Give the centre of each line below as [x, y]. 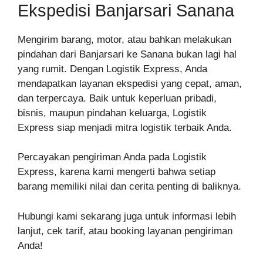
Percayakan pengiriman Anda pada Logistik [112, 157]
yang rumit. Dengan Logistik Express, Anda [112, 69]
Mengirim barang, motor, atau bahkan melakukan [124, 39]
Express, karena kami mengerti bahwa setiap [117, 172]
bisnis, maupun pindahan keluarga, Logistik [112, 113]
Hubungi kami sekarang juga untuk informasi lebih [127, 216]
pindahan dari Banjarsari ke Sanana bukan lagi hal [127, 54]
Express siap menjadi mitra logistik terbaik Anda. [125, 127]
